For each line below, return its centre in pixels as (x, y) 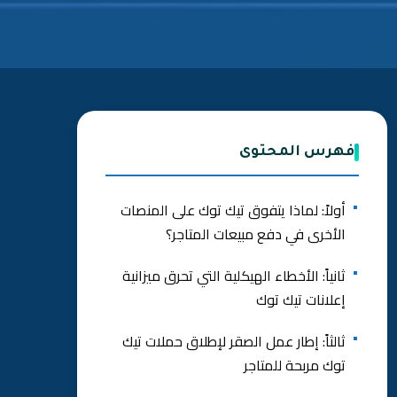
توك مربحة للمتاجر (295, 365)
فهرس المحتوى (297, 152)
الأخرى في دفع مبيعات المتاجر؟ (256, 234)
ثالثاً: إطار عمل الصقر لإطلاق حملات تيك (234, 341)
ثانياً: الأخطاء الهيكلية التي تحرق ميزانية (234, 276)
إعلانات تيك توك (301, 300)
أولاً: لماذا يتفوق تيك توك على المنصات (233, 210)
